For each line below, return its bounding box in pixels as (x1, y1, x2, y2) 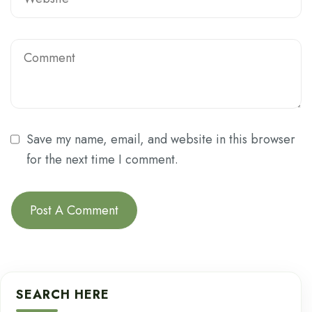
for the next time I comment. (26, 150, 178, 169)
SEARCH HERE (16, 285, 109, 304)
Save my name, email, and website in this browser (26, 130, 295, 148)
